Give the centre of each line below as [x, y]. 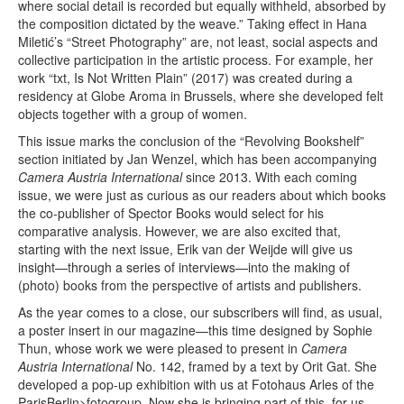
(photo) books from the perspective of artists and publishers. [190, 285]
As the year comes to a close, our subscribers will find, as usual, [200, 312]
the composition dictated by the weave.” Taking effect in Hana [193, 23]
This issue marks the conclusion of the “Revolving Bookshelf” [191, 140]
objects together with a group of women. [133, 113]
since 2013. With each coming [270, 176]
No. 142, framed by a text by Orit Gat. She [255, 366]
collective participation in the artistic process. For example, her [196, 59]
